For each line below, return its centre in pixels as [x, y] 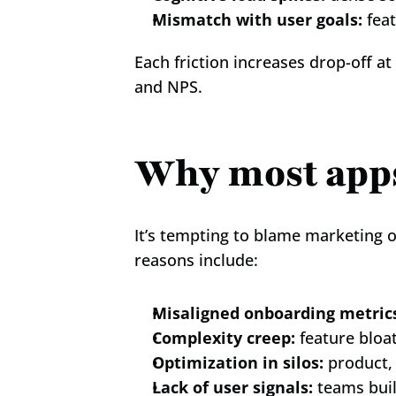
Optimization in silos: [238, 362]
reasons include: [196, 260]
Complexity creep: [224, 338]
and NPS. [168, 87]
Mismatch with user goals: [257, 19]
